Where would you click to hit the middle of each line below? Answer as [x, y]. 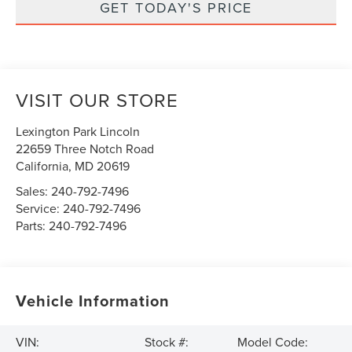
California [42, 165]
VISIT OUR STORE [97, 99]
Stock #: [167, 341]
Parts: [33, 225]
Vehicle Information [93, 300]
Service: [40, 208]
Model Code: [272, 341]
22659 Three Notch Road [85, 148]
